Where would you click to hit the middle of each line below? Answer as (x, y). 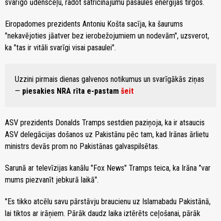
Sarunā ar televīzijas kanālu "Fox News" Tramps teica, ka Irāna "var (108, 168)
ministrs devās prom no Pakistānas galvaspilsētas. (82, 146)
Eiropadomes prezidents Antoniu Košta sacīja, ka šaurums (94, 24)
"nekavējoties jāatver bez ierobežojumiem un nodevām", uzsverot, (107, 36)
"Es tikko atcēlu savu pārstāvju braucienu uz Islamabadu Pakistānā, (108, 201)
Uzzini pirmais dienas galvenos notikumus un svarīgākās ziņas (110, 79)
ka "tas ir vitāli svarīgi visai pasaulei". (60, 47)
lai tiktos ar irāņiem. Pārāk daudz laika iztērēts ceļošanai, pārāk (103, 213)
